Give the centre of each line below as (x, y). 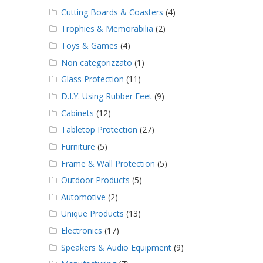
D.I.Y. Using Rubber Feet (106, 96)
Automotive (83, 197)
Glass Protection (92, 79)
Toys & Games (89, 46)
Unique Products (92, 214)
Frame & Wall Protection (108, 163)
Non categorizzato (96, 62)
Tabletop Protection (99, 130)
